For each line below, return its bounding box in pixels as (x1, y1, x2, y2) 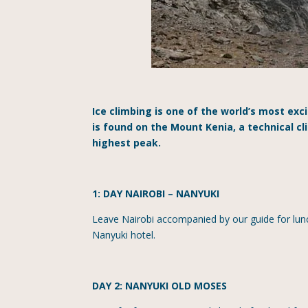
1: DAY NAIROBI (92, 186, 166, 200)
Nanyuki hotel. (92, 228, 156, 241)
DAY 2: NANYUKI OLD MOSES (92, 278, 228, 292)
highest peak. (92, 135, 162, 149)
